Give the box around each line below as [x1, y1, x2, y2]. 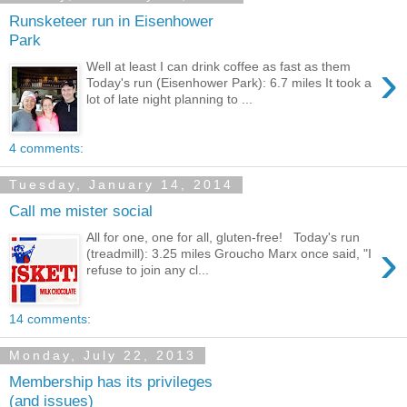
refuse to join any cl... [86, 262, 210, 277]
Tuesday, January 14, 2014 [9, 177, 233, 193]
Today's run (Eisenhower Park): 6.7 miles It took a [86, 74, 372, 90]
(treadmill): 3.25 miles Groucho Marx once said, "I [86, 245, 372, 261]
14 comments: [9, 311, 91, 326]
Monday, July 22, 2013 [9, 348, 196, 363]
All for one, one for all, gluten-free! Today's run [86, 229, 361, 244]
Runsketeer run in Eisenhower [9, 12, 213, 31]
